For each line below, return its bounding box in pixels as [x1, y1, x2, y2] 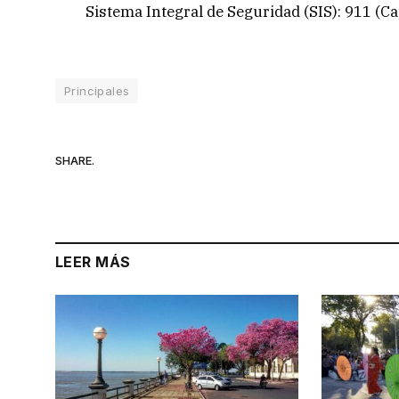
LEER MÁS [55, 253, 131, 272]
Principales [64, 84, 130, 99]
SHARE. [55, 152, 94, 167]
